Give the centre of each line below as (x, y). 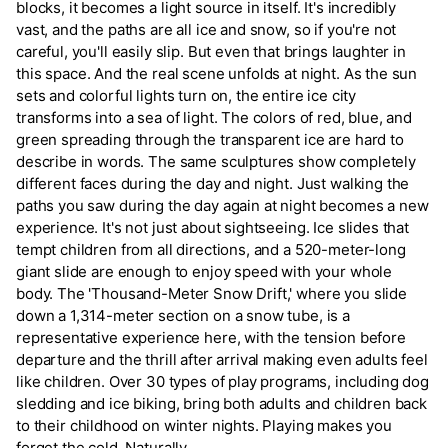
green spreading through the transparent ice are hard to (210, 140)
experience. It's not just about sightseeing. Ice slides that (213, 228)
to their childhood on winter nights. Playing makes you (204, 426)
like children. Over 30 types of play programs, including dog (223, 382)
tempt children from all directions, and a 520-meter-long (211, 250)
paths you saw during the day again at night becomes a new (222, 206)
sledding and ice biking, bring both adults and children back (222, 404)
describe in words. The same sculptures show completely (216, 162)
